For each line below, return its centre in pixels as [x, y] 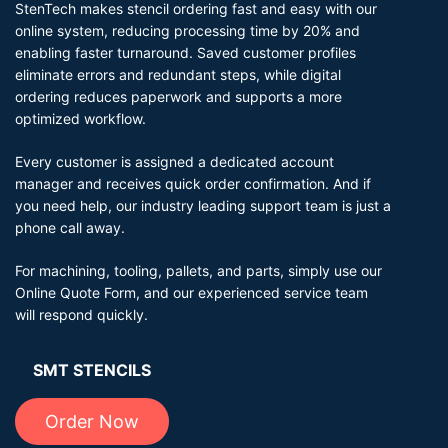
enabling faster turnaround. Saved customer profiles [185, 53]
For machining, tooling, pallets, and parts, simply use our [198, 271]
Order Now [92, 422]
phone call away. [70, 228]
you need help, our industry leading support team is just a [203, 206]
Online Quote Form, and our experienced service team [191, 293]
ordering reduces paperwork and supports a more [178, 97]
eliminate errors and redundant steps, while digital [178, 75]
